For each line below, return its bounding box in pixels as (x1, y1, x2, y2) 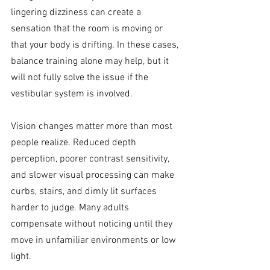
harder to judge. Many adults (11, 202, 131, 215)
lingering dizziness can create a (11, 7, 143, 19)
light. (11, 251, 31, 263)
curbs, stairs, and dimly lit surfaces (11, 186, 159, 198)
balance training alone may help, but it (11, 55, 171, 68)
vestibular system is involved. (11, 88, 133, 101)
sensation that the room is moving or (11, 23, 165, 36)
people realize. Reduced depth (11, 137, 139, 149)
